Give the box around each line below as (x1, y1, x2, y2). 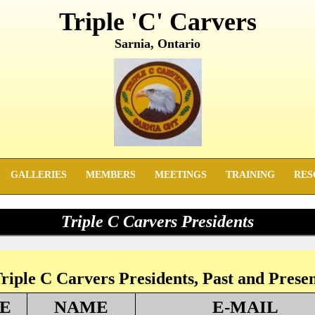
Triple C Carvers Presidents (61, 212, 254, 231)
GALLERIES (11, 169, 67, 180)
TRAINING (226, 169, 275, 180)
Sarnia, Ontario (115, 37, 200, 51)
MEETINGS (155, 169, 207, 180)
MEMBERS (86, 169, 136, 180)
